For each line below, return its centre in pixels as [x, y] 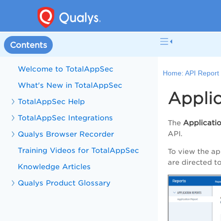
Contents [28, 45]
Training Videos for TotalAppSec [79, 150]
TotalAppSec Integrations [66, 118]
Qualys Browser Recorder [66, 134]
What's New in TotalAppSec [70, 85]
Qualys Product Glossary [64, 183]
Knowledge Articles [55, 166]
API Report [202, 74]
